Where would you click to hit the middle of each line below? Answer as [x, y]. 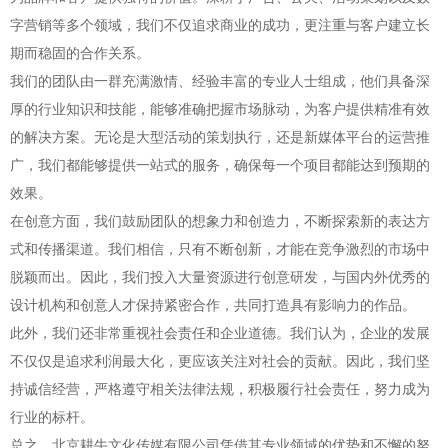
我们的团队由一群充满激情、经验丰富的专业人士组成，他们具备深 [220, 80]
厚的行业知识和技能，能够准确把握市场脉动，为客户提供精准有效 [220, 108]
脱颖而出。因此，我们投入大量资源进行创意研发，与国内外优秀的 [220, 276]
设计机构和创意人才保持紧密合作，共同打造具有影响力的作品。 [213, 304]
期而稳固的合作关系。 [80, 52]
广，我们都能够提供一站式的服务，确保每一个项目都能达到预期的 [220, 164]
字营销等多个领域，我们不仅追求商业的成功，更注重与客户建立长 [220, 24]
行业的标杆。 [52, 416]
